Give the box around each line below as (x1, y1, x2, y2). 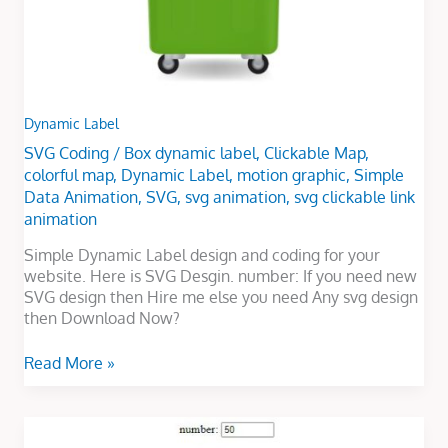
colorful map (23, 164, 113, 185)
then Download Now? (23, 308, 180, 329)
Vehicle (22, 415, 76, 436)
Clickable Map (263, 142, 365, 163)
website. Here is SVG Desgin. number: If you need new (23, 266, 417, 287)
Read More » (23, 352, 115, 373)
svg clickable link (293, 186, 415, 207)
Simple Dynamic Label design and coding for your (23, 245, 380, 266)
